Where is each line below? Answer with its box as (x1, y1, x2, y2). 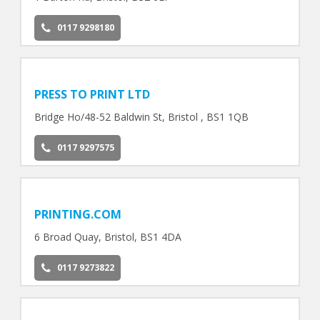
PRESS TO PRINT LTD (34, 86, 150, 102)
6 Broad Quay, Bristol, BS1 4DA (34, 229, 181, 244)
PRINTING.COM (34, 206, 121, 222)
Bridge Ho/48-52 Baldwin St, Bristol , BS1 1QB (34, 109, 249, 124)
